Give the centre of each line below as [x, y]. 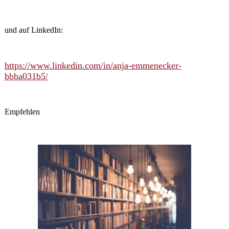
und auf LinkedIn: [33, 30]
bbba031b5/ [26, 76]
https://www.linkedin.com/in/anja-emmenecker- [93, 65]
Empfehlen [22, 111]
